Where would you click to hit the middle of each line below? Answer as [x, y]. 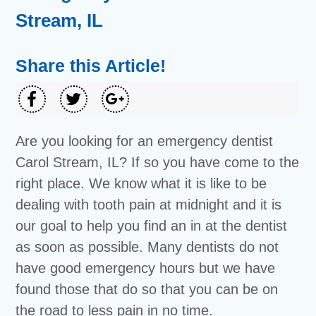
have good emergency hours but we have [146, 268]
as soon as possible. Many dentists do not [147, 247]
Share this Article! [91, 66]
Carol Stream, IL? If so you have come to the [158, 162]
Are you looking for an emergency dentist [145, 141]
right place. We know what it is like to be [141, 183]
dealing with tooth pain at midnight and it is [149, 205]
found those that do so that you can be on [147, 289]
